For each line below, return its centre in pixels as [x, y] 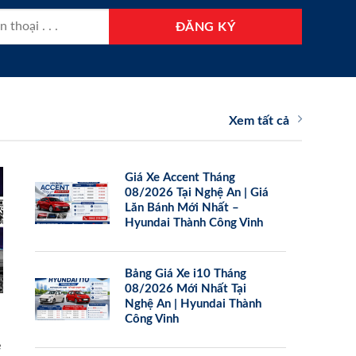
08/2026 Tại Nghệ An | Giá [197, 192]
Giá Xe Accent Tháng [180, 177]
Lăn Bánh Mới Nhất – [182, 207]
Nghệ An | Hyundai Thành [193, 304]
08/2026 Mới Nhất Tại [186, 288]
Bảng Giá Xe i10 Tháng [186, 273]
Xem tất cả [259, 120]
